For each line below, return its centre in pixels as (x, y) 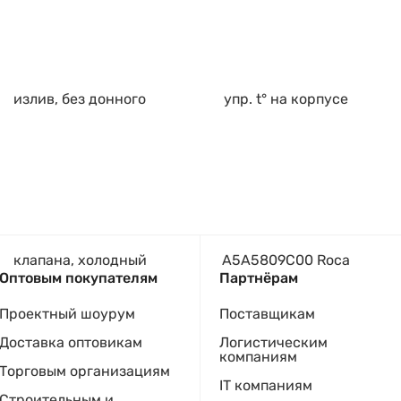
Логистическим (273, 342)
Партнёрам (259, 278)
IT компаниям (266, 385)
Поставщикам (267, 314)
